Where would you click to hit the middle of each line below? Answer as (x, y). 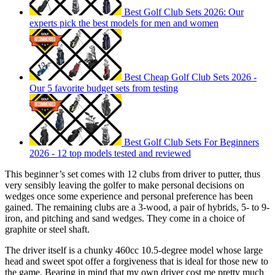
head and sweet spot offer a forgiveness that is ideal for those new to (137, 261)
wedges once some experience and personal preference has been (129, 196)
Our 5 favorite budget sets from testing (104, 88)
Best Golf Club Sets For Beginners (192, 142)
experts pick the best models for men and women (124, 23)
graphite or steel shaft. (47, 230)
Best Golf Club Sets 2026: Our (184, 12)
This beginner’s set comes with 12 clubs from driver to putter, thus (133, 174)
